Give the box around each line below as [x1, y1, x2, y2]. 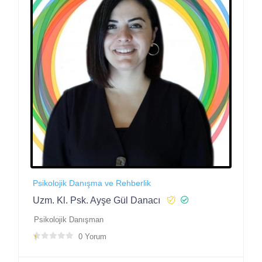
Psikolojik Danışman [34, 215, 104, 225]
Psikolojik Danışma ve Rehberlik [33, 178, 151, 188]
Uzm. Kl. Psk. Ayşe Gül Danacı [33, 195, 160, 206]
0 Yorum [78, 232, 106, 242]
